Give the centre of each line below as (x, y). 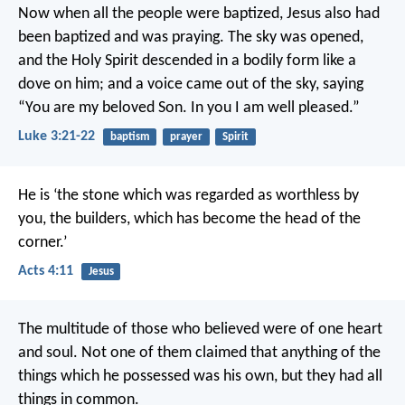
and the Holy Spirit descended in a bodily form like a (187, 61)
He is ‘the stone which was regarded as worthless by (188, 195)
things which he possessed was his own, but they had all (200, 376)
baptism (130, 137)
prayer (186, 137)
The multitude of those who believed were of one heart (200, 329)
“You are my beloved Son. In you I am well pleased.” (189, 108)
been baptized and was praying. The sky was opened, (191, 38)
